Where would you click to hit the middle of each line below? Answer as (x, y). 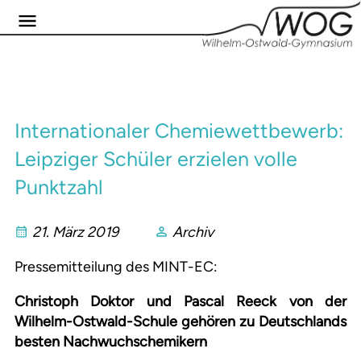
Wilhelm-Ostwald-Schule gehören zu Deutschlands (180, 322)
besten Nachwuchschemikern (111, 342)
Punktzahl (59, 187)
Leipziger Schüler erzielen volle (156, 159)
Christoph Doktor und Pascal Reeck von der (180, 302)
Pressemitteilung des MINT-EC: (116, 267)
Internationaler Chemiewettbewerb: (179, 131)
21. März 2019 (75, 232)
